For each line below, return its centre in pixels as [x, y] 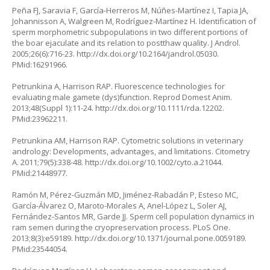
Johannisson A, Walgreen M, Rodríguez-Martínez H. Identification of [134, 21]
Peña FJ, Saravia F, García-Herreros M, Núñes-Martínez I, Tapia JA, [130, 10]
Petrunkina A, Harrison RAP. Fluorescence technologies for [118, 86]
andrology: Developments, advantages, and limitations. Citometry [131, 151]
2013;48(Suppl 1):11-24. [54, 108]
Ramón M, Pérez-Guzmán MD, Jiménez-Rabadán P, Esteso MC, [125, 194]
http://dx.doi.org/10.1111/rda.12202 [159, 108]
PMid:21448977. [40, 173]
